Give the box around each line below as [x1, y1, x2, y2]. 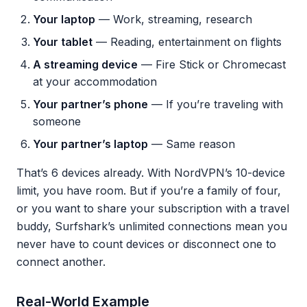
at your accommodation [33, 75, 157, 88]
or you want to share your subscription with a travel [16, 201, 289, 215]
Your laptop [33, 12, 95, 26]
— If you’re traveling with [148, 97, 283, 111]
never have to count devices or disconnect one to [16, 237, 276, 251]
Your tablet [33, 35, 93, 49]
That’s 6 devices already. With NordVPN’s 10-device [16, 166, 285, 180]
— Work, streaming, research [95, 12, 252, 26]
